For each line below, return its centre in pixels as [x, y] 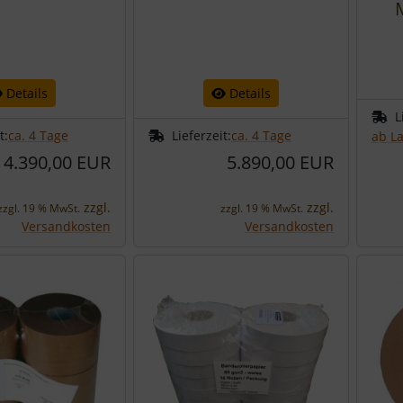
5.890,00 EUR [280, 162]
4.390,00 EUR [57, 162]
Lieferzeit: [201, 135]
